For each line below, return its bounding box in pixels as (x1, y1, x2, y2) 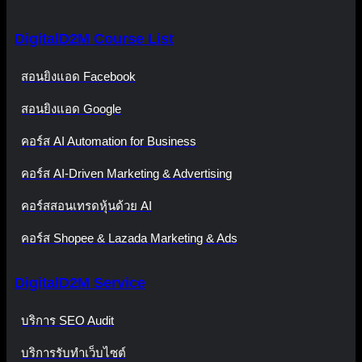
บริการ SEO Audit (21, 314, 114, 328)
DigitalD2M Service (15, 275, 145, 292)
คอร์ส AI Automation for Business (21, 134, 196, 149)
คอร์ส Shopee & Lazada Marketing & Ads (21, 231, 238, 246)
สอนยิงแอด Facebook (21, 69, 136, 84)
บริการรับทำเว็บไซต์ (21, 346, 126, 360)
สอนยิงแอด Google (21, 102, 121, 116)
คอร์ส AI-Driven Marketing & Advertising (21, 166, 232, 181)
